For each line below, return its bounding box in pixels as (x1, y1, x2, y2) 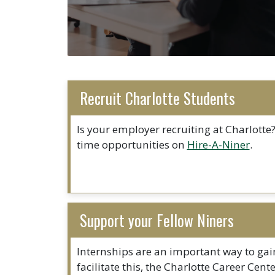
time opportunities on (76, 137, 187, 152)
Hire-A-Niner (187, 137, 250, 152)
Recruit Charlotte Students (79, 86, 235, 109)
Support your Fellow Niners (79, 208, 234, 231)
